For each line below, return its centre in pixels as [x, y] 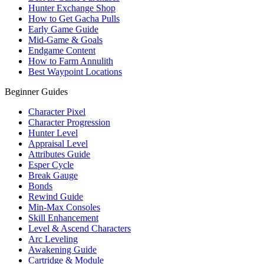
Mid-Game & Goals [65, 40]
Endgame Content [62, 51]
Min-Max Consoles [64, 207]
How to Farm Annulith [71, 61]
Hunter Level [53, 133]
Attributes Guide [59, 154]
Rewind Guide [56, 197]
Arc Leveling [53, 239]
